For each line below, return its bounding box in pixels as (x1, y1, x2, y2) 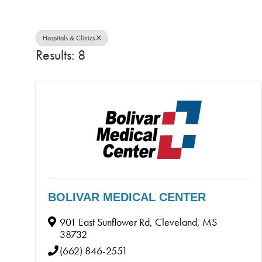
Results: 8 (36, 46, 86, 64)
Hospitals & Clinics (43, 33, 95, 43)
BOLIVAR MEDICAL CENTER (48, 190, 206, 204)
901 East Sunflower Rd (60, 215, 150, 229)
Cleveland (155, 215, 197, 229)
